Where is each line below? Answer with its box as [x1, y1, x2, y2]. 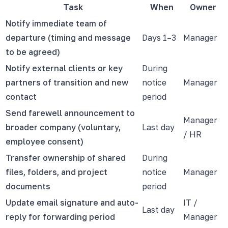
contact [6, 91, 37, 102]
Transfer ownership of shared [6, 152, 126, 163]
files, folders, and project [6, 166, 107, 177]
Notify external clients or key [6, 63, 123, 73]
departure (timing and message [6, 32, 131, 43]
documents [6, 181, 50, 191]
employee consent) [6, 136, 83, 147]
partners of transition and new [6, 77, 128, 88]
